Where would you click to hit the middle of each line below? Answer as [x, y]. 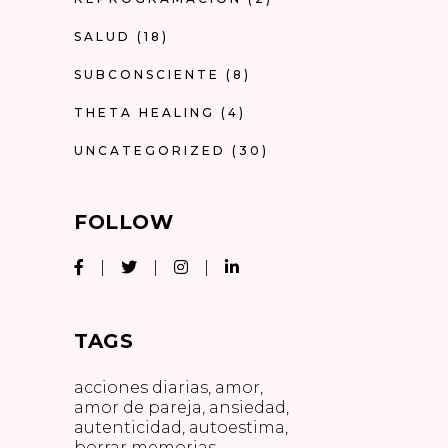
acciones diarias [141, 387]
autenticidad [128, 427]
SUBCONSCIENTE [147, 74]
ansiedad [247, 407]
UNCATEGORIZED [150, 150]
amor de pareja [138, 407]
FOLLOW [123, 221]
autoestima [237, 427]
